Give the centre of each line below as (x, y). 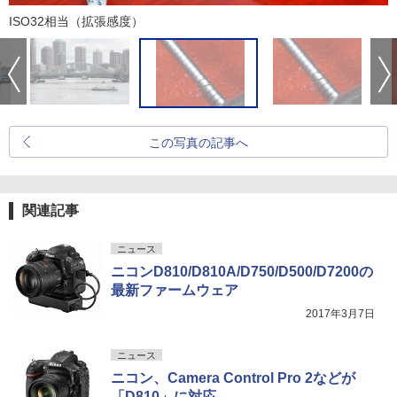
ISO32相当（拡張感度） (76, 21)
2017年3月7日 (340, 313)
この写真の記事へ (198, 142)
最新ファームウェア (175, 290)
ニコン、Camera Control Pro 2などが (233, 378)
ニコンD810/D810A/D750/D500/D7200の (242, 271)
